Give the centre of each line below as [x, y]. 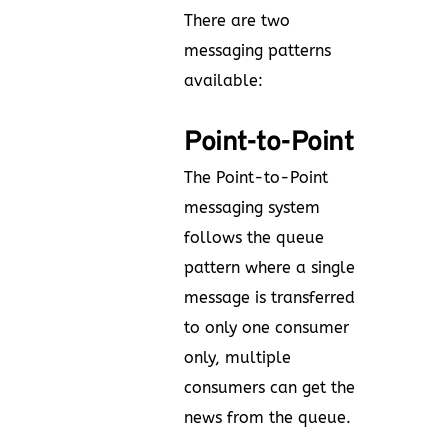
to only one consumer [266, 327]
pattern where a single [269, 267]
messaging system [252, 207]
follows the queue [254, 237]
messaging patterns [257, 50]
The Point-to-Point [256, 177]
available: [223, 80]
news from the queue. [267, 417]
